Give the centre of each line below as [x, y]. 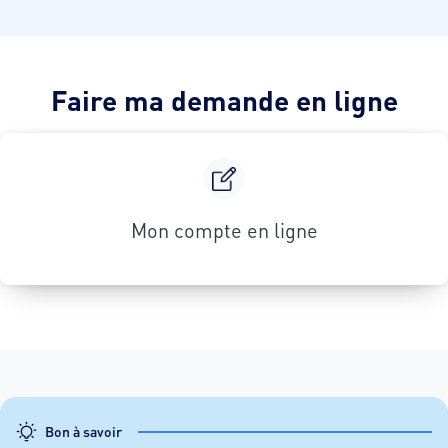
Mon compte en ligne [224, 230]
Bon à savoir [83, 432]
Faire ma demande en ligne [224, 100]
